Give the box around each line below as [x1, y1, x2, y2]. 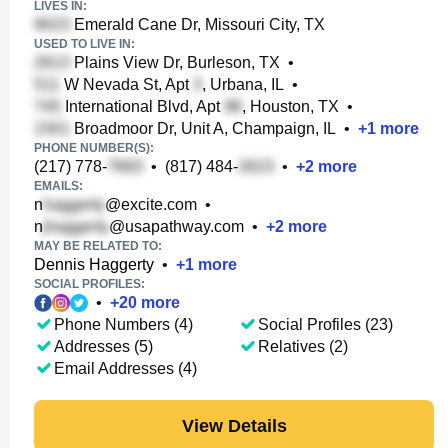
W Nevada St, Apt [60, 76, 193, 93]
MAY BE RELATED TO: [34, 239, 162, 253]
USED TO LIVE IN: [34, 37, 135, 51]
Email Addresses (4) [54, 360, 197, 377]
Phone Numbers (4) [54, 316, 193, 333]
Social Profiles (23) [258, 316, 393, 333]
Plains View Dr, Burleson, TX [70, 54, 280, 71]
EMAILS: [34, 179, 83, 193]
